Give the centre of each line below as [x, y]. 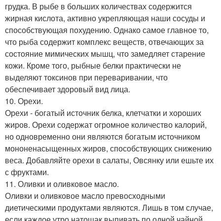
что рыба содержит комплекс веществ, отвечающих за [104, 41]
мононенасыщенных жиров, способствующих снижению [108, 148]
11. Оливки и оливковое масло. [62, 184]
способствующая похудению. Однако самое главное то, [107, 30]
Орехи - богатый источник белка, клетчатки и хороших [103, 112]
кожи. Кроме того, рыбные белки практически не [93, 65]
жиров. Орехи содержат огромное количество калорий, [106, 124]
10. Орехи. [24, 101]
